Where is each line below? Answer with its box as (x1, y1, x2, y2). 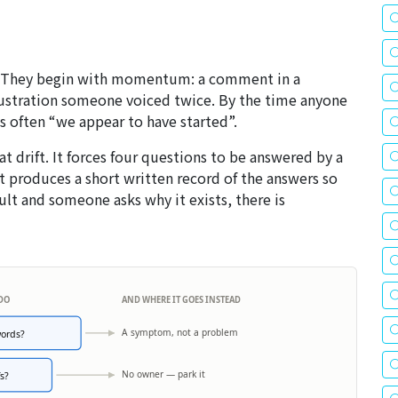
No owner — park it (121, 368, 205, 381)
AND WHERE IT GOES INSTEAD (121, 294, 241, 306)
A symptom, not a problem (121, 326, 238, 339)
